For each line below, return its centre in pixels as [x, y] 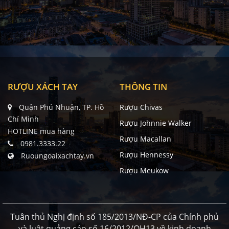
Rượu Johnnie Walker [156, 123]
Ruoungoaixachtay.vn [58, 156]
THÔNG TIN [143, 87]
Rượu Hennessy [146, 155]
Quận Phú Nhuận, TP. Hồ [60, 107]
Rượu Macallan [145, 139]
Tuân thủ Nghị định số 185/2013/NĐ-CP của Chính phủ [114, 217]
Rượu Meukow [144, 171]
